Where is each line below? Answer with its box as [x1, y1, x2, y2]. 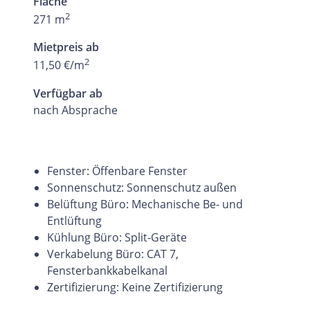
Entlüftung [47, 212, 102, 228]
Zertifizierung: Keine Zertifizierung [47, 279, 223, 295]
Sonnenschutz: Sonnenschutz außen [47, 179, 237, 195]
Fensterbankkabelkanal [47, 262, 167, 278]
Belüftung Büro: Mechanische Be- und [47, 196, 243, 212]
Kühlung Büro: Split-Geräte [47, 229, 187, 245]
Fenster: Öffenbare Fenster [47, 163, 188, 179]
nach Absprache [33, 102, 118, 118]
